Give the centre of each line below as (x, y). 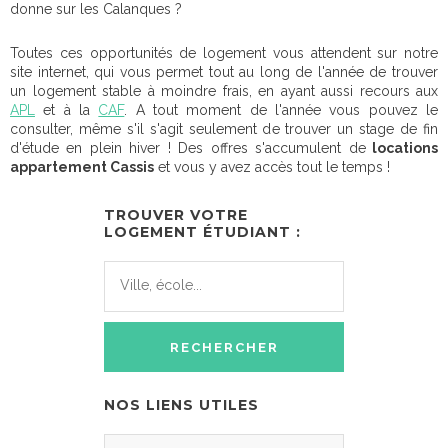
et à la (67, 110)
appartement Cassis (82, 167)
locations (402, 148)
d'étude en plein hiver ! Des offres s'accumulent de (188, 148)
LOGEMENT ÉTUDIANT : (202, 232)
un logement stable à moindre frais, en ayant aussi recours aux (224, 91)
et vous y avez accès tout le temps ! (272, 167)
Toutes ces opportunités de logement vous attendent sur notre (224, 53)
